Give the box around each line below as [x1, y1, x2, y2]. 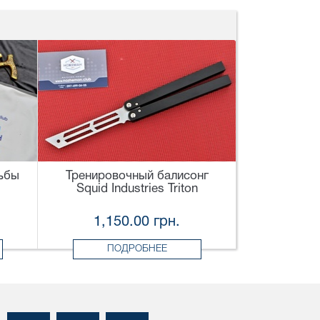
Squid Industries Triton [76, 184, 198, 195]
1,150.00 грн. [94, 216, 180, 229]
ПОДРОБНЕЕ [106, 244, 167, 254]
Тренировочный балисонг [65, 171, 209, 182]
